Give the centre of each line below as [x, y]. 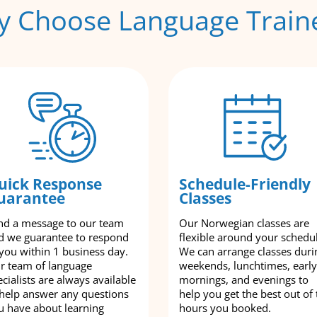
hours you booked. [225, 308]
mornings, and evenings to [244, 279]
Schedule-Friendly [245, 184]
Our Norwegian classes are [244, 223]
